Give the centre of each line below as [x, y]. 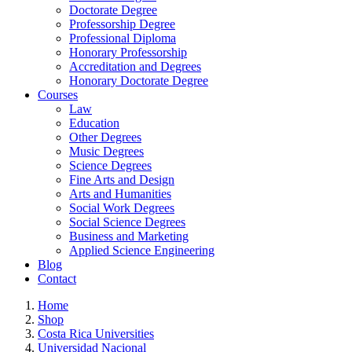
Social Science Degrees [127, 222]
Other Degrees [105, 137]
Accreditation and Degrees [135, 66]
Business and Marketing [129, 236]
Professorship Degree [122, 24]
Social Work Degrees [122, 207]
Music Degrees [106, 151]
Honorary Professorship [128, 52]
